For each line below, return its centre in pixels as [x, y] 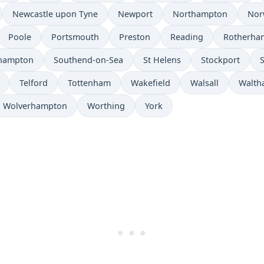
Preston [135, 37]
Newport [135, 14]
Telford [34, 83]
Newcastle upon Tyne [55, 14]
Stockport [220, 60]
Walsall [204, 83]
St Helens [162, 60]
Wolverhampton [35, 106]
